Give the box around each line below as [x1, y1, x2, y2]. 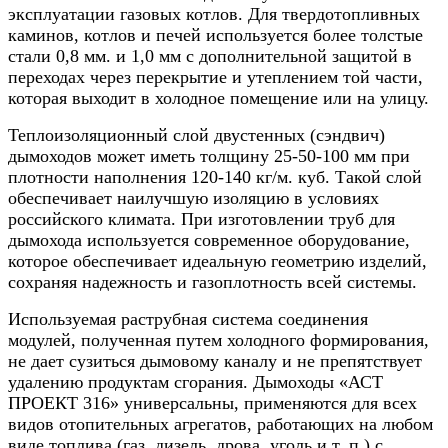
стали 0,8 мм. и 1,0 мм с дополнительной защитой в [8, 45, 412, 66]
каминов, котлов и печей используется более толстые [8, 24, 423, 45]
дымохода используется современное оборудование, [8, 229, 410, 250]
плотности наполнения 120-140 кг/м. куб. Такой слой [8, 166, 422, 187]
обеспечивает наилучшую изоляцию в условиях [8, 187, 379, 208]
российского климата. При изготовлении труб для [8, 208, 395, 229]
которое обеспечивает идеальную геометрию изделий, [8, 250, 427, 271]
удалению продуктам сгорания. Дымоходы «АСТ [8, 371, 383, 392]
